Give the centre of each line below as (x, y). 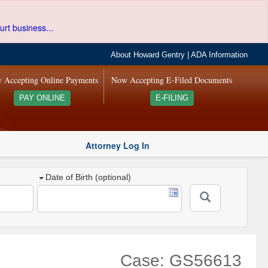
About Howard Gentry (148, 55)
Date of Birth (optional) (89, 177)
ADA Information (220, 55)
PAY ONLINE (42, 98)
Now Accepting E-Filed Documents (172, 80)
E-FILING (172, 98)
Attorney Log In (118, 145)
